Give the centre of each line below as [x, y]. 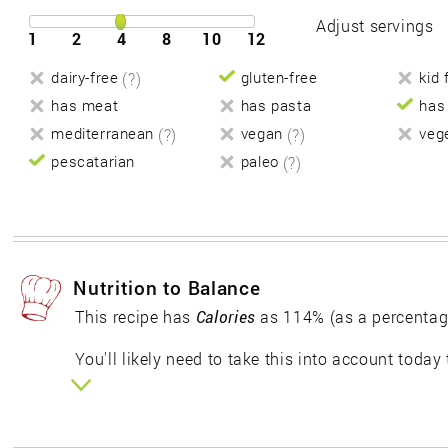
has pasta [276, 106]
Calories [225, 317]
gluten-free [279, 78]
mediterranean [103, 134]
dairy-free [85, 78]
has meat [85, 106]
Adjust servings [375, 26]
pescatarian [93, 162]
